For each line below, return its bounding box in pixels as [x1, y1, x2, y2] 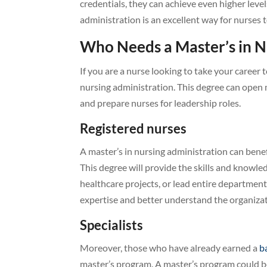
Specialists [80, 216, 144, 233]
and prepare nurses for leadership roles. [80, 97, 241, 108]
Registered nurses [80, 120, 187, 136]
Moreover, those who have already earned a [80, 241, 260, 253]
